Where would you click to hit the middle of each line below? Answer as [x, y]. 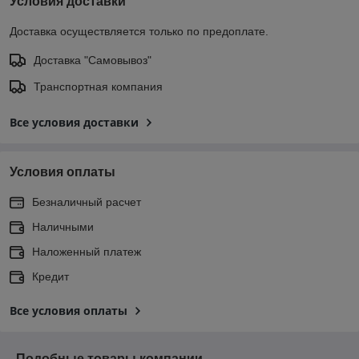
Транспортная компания [98, 86]
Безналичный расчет [87, 202]
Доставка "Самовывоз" [93, 60]
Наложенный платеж [87, 251]
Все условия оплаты [69, 310]
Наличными [63, 226]
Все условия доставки [74, 122]
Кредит [50, 276]
